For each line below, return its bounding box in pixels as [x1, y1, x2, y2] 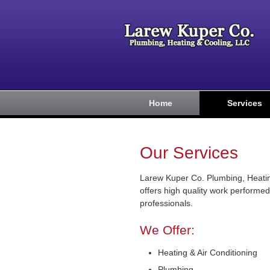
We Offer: [140, 223, 195, 237]
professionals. [140, 198, 193, 208]
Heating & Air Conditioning [158, 248, 257, 257]
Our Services [140, 143, 238, 162]
